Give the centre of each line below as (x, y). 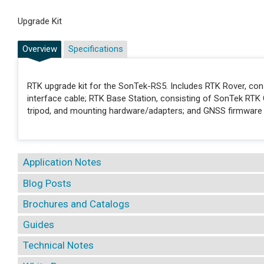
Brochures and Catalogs (76, 204)
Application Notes (62, 162)
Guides (38, 225)
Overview (39, 49)
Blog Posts (47, 183)
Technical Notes (58, 245)
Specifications (95, 49)
